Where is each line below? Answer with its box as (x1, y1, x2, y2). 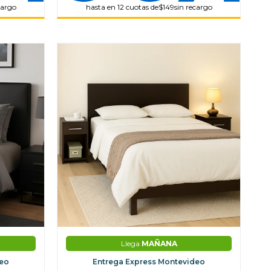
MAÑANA (141, 238, 177, 248)
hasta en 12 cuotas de (85, 2, 158, 12)
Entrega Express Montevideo (93, 256, 206, 266)
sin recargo (174, 2, 212, 12)
